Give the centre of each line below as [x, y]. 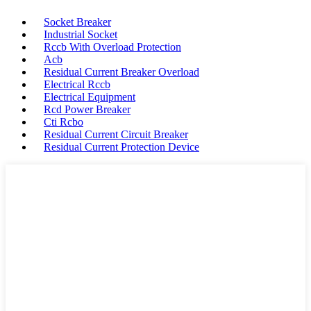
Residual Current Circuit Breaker [116, 134]
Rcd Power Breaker [87, 109]
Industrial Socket [81, 34]
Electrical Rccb [77, 84]
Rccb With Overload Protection [112, 47]
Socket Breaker [77, 22]
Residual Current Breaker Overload [121, 72]
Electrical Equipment [90, 97]
